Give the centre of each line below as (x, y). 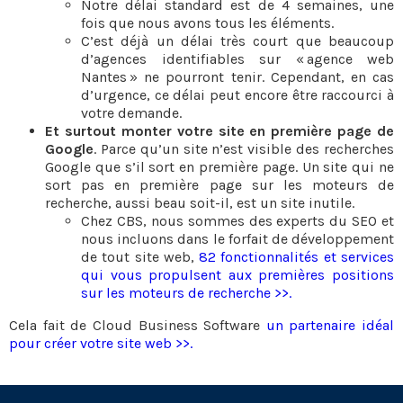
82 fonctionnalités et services (297, 257)
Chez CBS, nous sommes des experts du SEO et (237, 221)
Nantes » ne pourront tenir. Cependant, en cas (237, 77)
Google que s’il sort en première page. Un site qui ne (219, 167)
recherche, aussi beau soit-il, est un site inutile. (200, 203)
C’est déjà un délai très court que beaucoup (237, 41)
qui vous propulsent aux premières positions (237, 275)
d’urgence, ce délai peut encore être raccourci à (237, 95)
